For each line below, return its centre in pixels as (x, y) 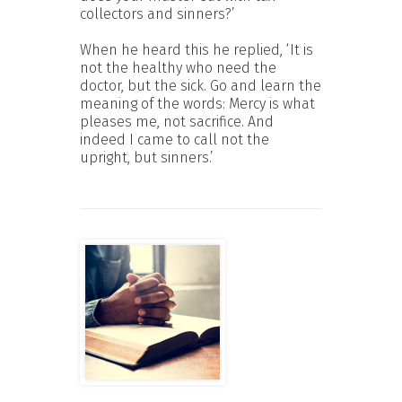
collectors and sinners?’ (157, 13)
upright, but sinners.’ (147, 157)
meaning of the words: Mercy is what (197, 103)
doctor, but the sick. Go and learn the (201, 85)
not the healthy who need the (178, 67)
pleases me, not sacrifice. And (177, 121)
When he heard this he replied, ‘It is (197, 49)
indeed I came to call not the (175, 139)
